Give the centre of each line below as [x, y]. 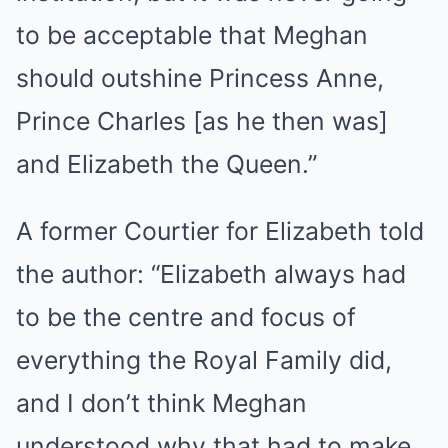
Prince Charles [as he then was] [202, 121]
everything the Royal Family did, [204, 360]
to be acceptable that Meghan [192, 35]
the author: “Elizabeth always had [211, 274]
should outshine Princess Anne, [200, 78]
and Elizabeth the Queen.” [166, 164]
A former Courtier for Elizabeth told [220, 231]
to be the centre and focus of [186, 317]
